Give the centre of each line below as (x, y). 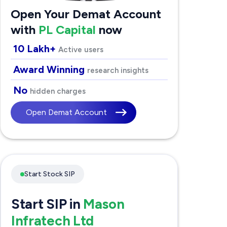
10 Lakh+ (35, 49)
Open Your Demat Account (86, 14)
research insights (118, 71)
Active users (81, 50)
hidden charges (58, 91)
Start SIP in (47, 204)
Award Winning (50, 70)
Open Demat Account (66, 112)
